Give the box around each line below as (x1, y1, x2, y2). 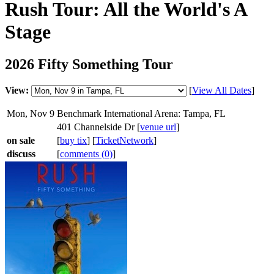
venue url (140, 122, 176, 133)
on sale (7, 135, 35, 146)
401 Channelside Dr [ (57, 122, 140, 133)
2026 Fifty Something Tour (5, 56, 173, 73)
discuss (7, 149, 35, 160)
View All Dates (192, 85, 251, 96)
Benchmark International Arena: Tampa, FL (57, 108, 226, 119)
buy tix (60, 135, 87, 146)
